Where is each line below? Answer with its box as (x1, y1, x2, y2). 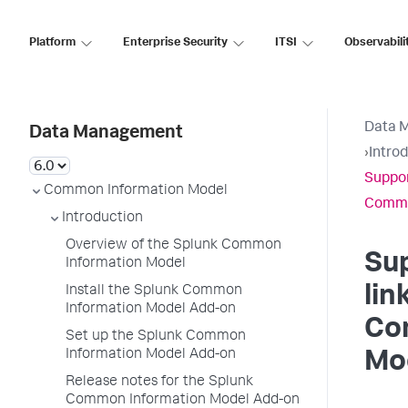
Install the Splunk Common (66, 284, 242, 299)
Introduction (62, 211, 143, 226)
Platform (29, 36, 76, 49)
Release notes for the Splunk (66, 375, 253, 390)
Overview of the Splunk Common (66, 239, 281, 253)
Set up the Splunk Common (66, 330, 246, 344)
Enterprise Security (123, 36, 228, 49)
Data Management (29, 125, 183, 143)
